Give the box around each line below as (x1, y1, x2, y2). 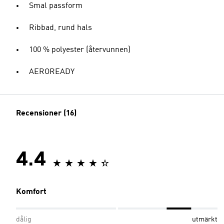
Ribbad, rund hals (29, 24, 92, 32)
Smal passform (29, 2, 82, 10)
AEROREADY (29, 68, 74, 76)
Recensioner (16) (16, 109, 76, 117)
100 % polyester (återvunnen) (29, 46, 130, 54)
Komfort (16, 188, 46, 196)
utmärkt (192, 216, 217, 223)
